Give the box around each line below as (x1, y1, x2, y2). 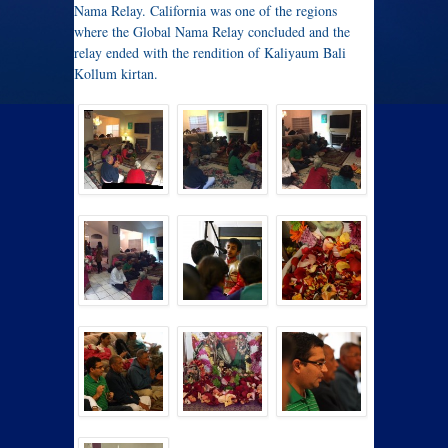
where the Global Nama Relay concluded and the (74, 22, 350, 41)
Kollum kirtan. (74, 64, 158, 83)
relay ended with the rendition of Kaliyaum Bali (74, 43, 346, 62)
